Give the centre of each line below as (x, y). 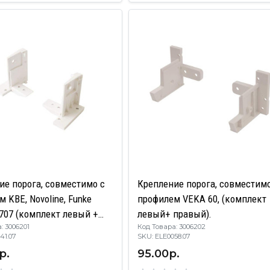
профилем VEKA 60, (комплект (202, 199)
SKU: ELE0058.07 (170, 236)
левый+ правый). (175, 214)
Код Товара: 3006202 (172, 226)
